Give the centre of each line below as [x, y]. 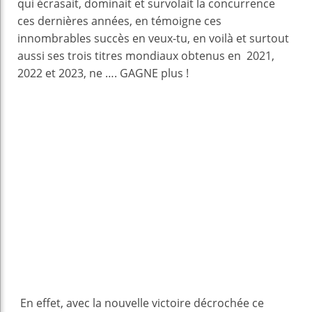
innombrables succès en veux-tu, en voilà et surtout [153, 38]
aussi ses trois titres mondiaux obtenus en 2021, [146, 55]
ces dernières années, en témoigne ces [119, 21]
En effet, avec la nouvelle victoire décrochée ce [141, 303]
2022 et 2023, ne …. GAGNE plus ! [104, 73]
